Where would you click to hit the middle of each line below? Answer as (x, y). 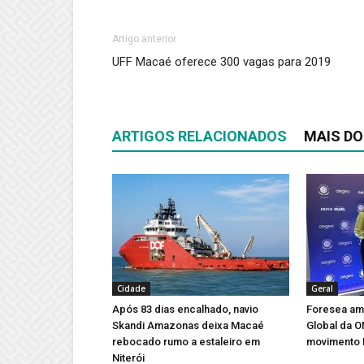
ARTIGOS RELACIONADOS (199, 136)
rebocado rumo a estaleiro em (186, 342)
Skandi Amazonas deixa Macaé (188, 326)
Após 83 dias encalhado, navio (185, 310)
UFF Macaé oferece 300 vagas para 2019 (221, 62)
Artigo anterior (144, 39)
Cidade (131, 289)
